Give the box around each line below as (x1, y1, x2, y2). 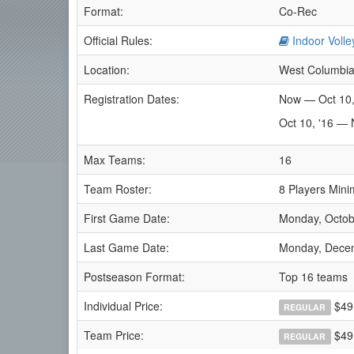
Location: (84, 62, 130, 77)
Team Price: (84, 327, 144, 343)
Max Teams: (84, 152, 145, 168)
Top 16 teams (279, 269, 348, 284)
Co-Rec (279, 3, 317, 19)
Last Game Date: (84, 239, 169, 255)
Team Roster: (84, 181, 152, 197)
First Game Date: (84, 210, 170, 226)
